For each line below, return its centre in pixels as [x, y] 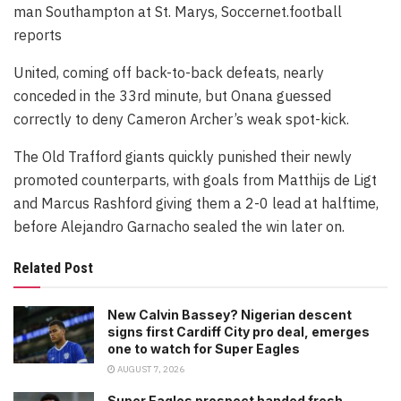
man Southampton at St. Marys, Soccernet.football [178, 12]
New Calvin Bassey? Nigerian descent [230, 315]
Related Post [53, 269]
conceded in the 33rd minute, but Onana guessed [172, 96]
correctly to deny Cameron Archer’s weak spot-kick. [183, 119]
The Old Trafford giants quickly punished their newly [183, 157]
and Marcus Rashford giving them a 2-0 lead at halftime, [196, 204]
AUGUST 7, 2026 [150, 370]
